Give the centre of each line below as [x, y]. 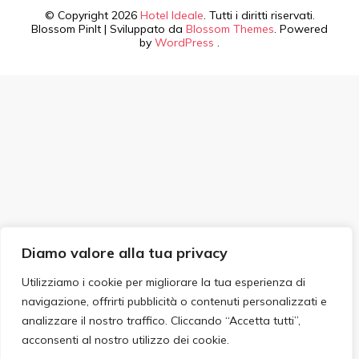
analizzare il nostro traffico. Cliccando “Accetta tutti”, [161, 321]
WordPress [184, 43]
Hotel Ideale [171, 16]
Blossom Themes [230, 29]
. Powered [301, 29]
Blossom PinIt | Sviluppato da [109, 29]
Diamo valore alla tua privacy [125, 253]
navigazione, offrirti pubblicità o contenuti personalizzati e [174, 301]
